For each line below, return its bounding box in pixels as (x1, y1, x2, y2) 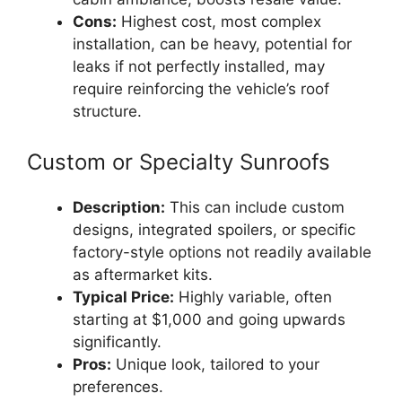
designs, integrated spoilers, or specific (73, 220, 355, 239)
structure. (73, 102, 142, 121)
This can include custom (165, 197, 345, 216)
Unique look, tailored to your (111, 354, 319, 373)
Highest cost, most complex (117, 13, 321, 31)
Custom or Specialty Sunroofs (27, 148, 330, 175)
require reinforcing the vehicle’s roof (73, 80, 329, 99)
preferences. (73, 377, 163, 396)
